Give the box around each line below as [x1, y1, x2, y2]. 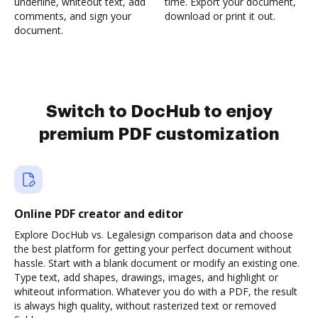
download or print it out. [165, 9, 275, 23]
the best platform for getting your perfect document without [14, 242, 292, 256]
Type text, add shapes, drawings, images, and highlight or [14, 270, 278, 284]
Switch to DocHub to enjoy [45, 103, 273, 120]
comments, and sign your [14, 9, 131, 23]
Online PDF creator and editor [14, 206, 183, 221]
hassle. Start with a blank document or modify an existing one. [14, 256, 300, 270]
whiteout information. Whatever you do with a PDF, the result [14, 285, 297, 298]
